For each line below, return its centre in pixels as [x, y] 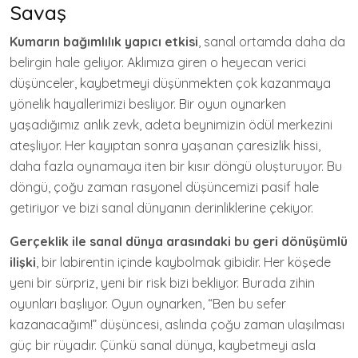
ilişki [23, 262]
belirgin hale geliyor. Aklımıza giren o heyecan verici [158, 62]
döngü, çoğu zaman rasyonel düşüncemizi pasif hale [164, 187]
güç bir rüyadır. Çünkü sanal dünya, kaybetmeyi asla [163, 345]
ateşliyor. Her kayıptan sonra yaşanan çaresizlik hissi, [165, 145]
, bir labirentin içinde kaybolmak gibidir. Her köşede [183, 262]
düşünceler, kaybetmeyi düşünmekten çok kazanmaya [170, 83]
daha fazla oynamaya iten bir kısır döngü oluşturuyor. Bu [176, 166]
